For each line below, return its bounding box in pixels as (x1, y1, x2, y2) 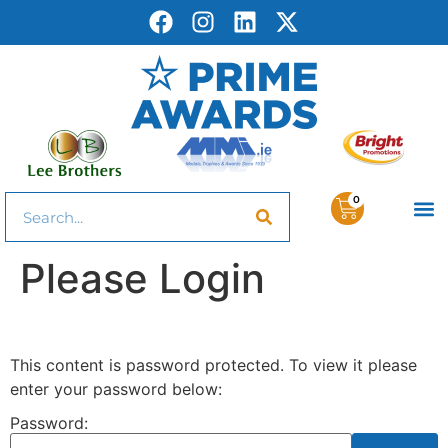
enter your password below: (10, 379, 222, 399)
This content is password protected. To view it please (10, 355, 417, 375)
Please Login (20, 254, 265, 303)
